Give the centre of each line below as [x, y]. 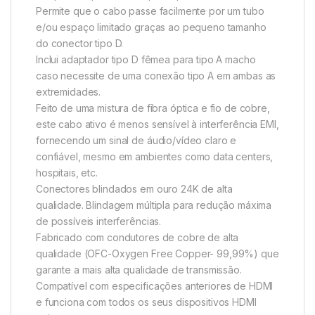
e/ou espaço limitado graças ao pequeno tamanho [151, 27]
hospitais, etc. [67, 172]
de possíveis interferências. [99, 221]
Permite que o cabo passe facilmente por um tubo [150, 11]
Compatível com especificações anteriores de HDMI [155, 285]
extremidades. [69, 91]
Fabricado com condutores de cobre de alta [137, 237]
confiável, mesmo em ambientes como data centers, [155, 156]
